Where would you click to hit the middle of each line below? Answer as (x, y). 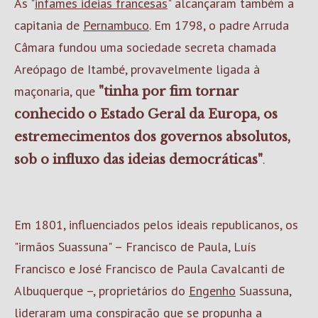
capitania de (49, 25)
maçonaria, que (56, 91)
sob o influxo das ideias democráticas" (138, 160)
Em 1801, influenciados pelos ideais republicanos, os (156, 225)
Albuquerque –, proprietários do (102, 291)
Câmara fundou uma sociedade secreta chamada (145, 47)
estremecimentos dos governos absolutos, (152, 137)
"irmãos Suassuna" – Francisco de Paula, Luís (135, 247)
